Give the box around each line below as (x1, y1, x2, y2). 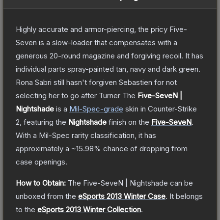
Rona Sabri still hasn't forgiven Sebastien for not (16, 77, 177, 87)
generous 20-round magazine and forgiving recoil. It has (16, 51, 203, 60)
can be (168, 178, 193, 188)
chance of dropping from (101, 143, 188, 153)
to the (16, 204, 37, 214)
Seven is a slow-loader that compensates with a (16, 37, 177, 47)
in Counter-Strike (138, 104, 197, 113)
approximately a (16, 143, 71, 153)
